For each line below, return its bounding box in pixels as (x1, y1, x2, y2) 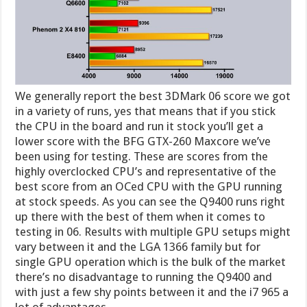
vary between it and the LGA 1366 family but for (15, 239, 261, 254)
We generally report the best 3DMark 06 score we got (15, 88, 291, 103)
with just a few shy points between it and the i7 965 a (15, 284, 289, 299)
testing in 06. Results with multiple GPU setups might (15, 224, 291, 238)
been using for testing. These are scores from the (15, 149, 269, 163)
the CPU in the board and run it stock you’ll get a (15, 119, 264, 133)
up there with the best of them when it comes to (15, 209, 266, 223)
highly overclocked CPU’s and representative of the (15, 164, 277, 178)
